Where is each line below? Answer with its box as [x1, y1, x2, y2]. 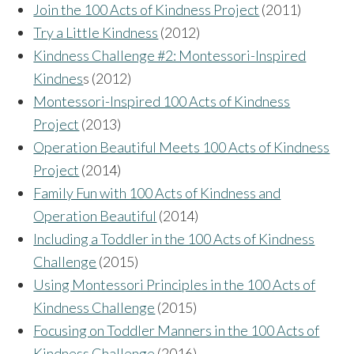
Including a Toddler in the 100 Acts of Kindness [33, 230, 315, 248]
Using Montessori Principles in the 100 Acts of [33, 276, 316, 294]
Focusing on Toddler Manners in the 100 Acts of [33, 322, 320, 340]
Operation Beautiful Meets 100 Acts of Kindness [33, 138, 330, 156]
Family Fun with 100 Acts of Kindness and [33, 184, 281, 202]
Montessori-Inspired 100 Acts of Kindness [33, 92, 291, 111]
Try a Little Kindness [33, 24, 159, 42]
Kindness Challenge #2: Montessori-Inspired [33, 47, 307, 65]
